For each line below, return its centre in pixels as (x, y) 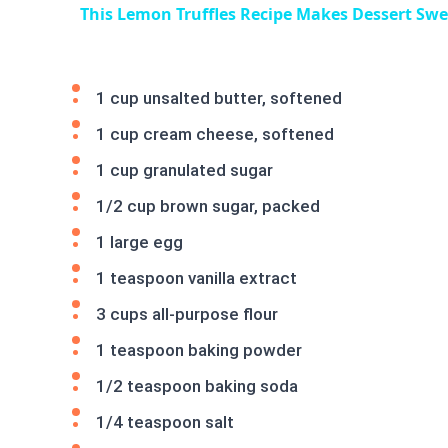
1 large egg (139, 241)
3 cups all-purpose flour (187, 313)
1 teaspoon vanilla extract (196, 277)
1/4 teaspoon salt (165, 421)
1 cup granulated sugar (184, 169)
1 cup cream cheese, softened (215, 133)
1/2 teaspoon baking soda (197, 385)
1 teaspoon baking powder (199, 349)
